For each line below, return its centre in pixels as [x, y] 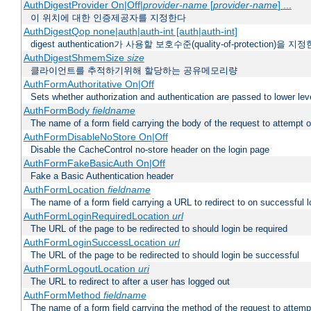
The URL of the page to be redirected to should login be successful [165, 255]
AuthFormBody [58, 111]
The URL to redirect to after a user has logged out [130, 282]
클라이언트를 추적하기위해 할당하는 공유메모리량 [134, 71]
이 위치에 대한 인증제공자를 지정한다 [108, 18]
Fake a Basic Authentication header [102, 176]
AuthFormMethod [63, 295]
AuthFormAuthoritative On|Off [89, 84]
